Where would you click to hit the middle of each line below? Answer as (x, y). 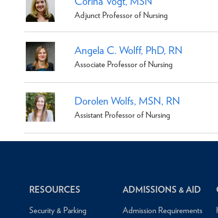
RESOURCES (55, 190)
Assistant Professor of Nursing (122, 115)
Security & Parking (58, 210)
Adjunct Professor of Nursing (121, 15)
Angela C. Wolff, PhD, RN (128, 50)
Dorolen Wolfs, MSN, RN (127, 100)
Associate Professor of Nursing (124, 64)
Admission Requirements (162, 210)
